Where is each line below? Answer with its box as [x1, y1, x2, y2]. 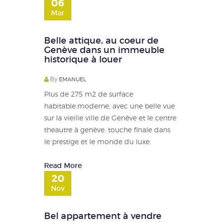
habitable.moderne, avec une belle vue [44, 101, 175, 110]
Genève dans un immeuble [44, 44, 165, 55]
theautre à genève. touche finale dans [44, 125, 170, 134]
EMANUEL [59, 75, 86, 83]
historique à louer [44, 54, 122, 65]
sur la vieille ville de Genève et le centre [44, 113, 176, 122]
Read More [44, 161, 82, 170]
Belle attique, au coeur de [44, 35, 159, 46]
